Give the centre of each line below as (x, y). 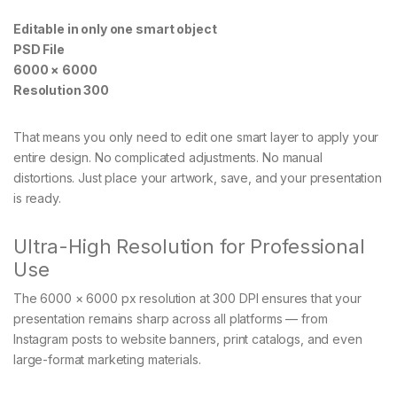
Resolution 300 (62, 90)
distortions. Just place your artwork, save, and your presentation (198, 177)
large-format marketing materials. (107, 359)
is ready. (37, 198)
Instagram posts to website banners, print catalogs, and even (188, 339)
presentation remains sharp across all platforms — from (171, 318)
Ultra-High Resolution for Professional (189, 246)
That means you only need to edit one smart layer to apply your (196, 136)
